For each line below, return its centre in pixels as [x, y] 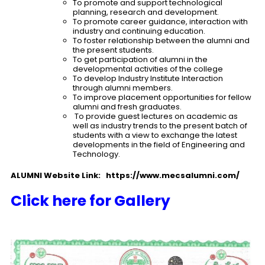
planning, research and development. [146, 12]
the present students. [113, 50]
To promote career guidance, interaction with [160, 22]
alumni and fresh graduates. [127, 107]
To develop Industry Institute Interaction [148, 79]
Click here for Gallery [91, 201]
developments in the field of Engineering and [159, 145]
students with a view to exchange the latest [155, 135]
